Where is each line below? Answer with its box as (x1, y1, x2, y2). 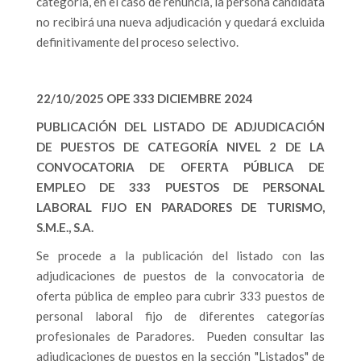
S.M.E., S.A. (36, 220, 93, 234)
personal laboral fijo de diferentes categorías (36, 309, 325, 323)
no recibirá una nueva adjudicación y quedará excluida (36, 15, 325, 29)
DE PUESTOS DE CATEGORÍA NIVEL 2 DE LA (36, 139, 325, 154)
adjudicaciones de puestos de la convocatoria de (36, 268, 325, 283)
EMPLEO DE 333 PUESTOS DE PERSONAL (36, 180, 325, 194)
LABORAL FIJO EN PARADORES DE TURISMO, (36, 200, 325, 214)
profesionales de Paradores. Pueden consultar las (36, 329, 325, 343)
